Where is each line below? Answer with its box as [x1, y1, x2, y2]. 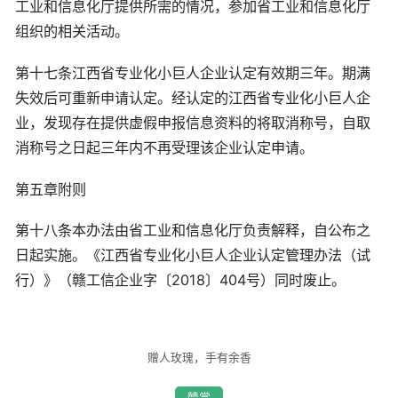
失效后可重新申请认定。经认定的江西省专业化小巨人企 [15, 88, 370, 107]
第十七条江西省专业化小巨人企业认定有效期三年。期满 [15, 63, 370, 82]
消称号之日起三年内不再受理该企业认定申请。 [15, 138, 314, 156]
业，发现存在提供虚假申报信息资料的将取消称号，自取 [15, 113, 370, 131]
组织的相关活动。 [15, 22, 129, 41]
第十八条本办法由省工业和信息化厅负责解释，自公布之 [15, 221, 370, 240]
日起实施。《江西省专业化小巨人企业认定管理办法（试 [15, 246, 370, 265]
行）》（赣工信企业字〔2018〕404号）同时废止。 [15, 271, 346, 290]
